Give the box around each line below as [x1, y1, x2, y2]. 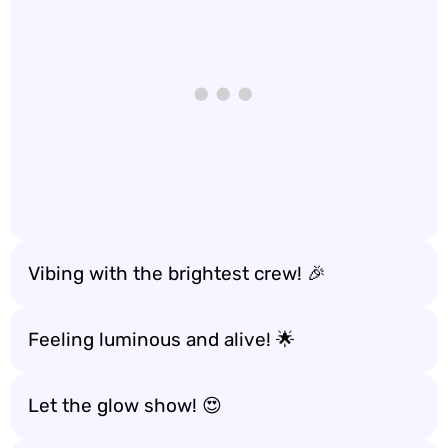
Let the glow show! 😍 [28, 394, 222, 417]
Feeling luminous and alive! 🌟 [28, 328, 295, 351]
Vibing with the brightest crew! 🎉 [28, 262, 326, 285]
